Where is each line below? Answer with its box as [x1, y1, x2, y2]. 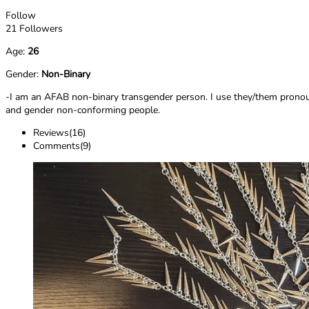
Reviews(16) [33, 126, 86, 140]
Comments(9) [33, 139, 91, 153]
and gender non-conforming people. [6, 103, 160, 117]
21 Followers [6, 22, 63, 36]
